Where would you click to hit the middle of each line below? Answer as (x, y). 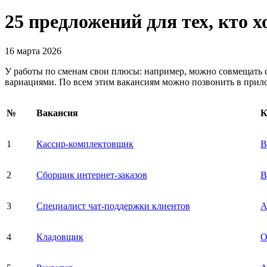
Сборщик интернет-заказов (92, 175)
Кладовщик (60, 237)
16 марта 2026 (33, 51)
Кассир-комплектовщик (85, 144)
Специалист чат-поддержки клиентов (113, 206)
